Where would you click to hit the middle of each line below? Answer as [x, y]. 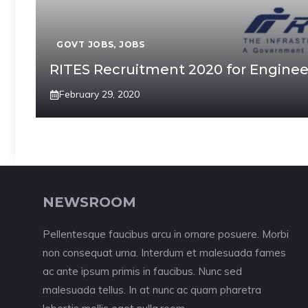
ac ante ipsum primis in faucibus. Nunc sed [142, 271]
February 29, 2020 [99, 94]
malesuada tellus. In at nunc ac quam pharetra [152, 290]
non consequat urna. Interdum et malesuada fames [164, 253]
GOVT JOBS [85, 44]
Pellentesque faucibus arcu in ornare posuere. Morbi [166, 234]
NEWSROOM [89, 202]
